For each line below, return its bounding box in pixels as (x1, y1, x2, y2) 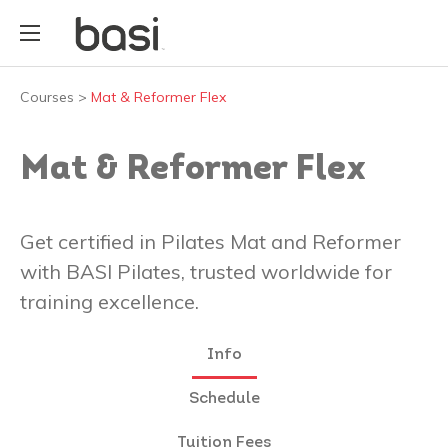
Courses (20, 87, 74, 106)
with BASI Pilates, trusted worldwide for (20, 258, 392, 284)
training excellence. (20, 288, 199, 314)
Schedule (188, 390, 260, 407)
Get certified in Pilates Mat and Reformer (20, 228, 401, 254)
